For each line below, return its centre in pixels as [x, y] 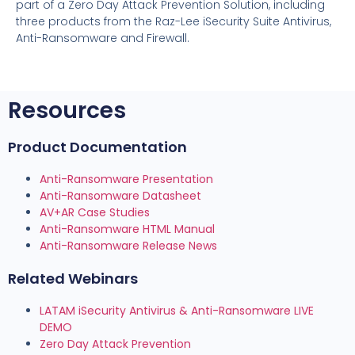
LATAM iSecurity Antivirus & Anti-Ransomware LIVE [177, 310]
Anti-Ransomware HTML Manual [127, 229]
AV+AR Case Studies [95, 212]
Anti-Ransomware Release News [128, 245]
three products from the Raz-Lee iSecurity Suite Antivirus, [174, 21]
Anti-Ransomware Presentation [126, 179]
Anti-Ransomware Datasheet [120, 195]
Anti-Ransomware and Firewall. [103, 38]
